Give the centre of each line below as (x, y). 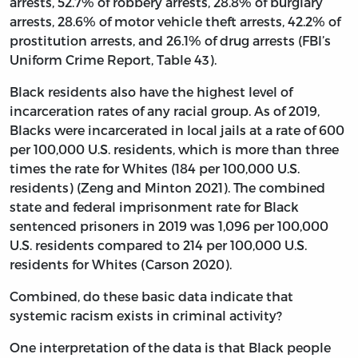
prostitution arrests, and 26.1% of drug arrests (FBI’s (170, 40)
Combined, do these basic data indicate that (151, 296)
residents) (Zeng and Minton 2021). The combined (167, 187)
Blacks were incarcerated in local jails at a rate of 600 (177, 129)
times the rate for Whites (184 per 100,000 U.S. (155, 168)
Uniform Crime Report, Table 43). (113, 59)
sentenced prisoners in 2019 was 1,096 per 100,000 (169, 225)
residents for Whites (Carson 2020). (121, 264)
